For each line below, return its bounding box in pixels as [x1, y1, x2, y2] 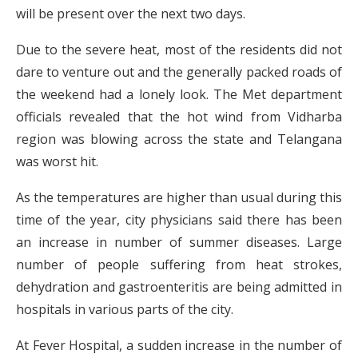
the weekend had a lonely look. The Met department [16, 86, 342, 103]
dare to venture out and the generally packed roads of [16, 63, 342, 81]
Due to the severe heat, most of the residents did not [16, 41, 342, 58]
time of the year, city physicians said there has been [16, 211, 342, 229]
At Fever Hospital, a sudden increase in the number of [16, 336, 342, 354]
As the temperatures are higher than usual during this [16, 189, 342, 206]
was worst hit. [16, 153, 98, 170]
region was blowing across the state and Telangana [16, 130, 342, 148]
